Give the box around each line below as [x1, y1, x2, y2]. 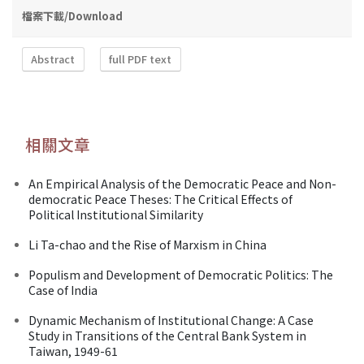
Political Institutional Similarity [28, 206, 203, 223]
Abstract [31, 51, 76, 67]
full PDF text [109, 51, 172, 67]
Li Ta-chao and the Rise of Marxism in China [28, 236, 266, 253]
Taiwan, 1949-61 [28, 342, 118, 359]
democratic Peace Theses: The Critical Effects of [28, 190, 292, 207]
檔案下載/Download [22, 7, 123, 24]
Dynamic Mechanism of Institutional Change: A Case [28, 311, 314, 328]
